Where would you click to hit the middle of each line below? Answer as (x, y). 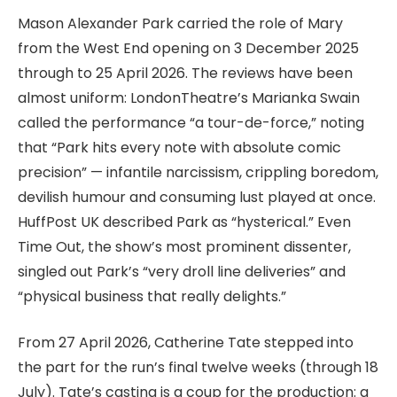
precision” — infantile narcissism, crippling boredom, (198, 172)
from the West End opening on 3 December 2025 (188, 48)
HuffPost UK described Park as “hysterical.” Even (184, 222)
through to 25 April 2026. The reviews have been (185, 73)
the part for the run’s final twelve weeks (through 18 (198, 368)
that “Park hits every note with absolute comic (179, 147)
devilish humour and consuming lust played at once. (197, 197)
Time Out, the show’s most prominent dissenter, (184, 246)
